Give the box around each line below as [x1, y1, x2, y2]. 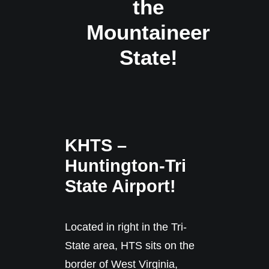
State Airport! [65, 177, 176, 196]
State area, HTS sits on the [65, 240, 195, 252]
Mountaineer [86, 20, 210, 44]
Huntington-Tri [65, 156, 186, 175]
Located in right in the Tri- [65, 221, 187, 233]
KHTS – [65, 136, 127, 155]
